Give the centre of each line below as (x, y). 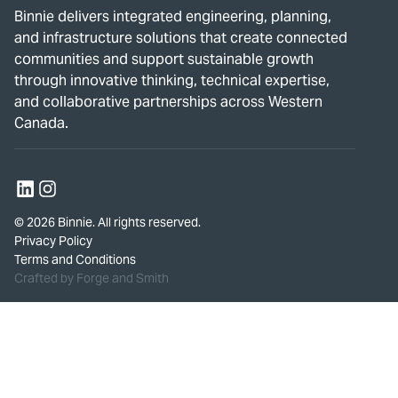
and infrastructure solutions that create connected (181, 37)
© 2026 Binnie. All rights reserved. (107, 222)
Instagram (80, 197)
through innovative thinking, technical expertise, (172, 80)
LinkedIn (52, 197)
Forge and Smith (123, 278)
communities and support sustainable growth (164, 59)
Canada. (41, 123)
